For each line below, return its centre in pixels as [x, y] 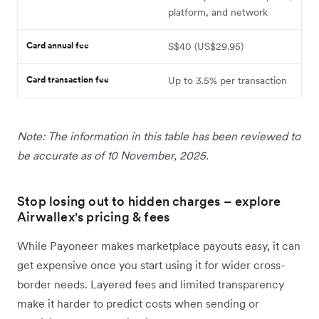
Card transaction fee [68, 79]
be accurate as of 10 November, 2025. [113, 155]
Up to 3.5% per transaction [228, 80]
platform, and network [218, 12]
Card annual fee [58, 45]
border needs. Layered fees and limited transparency [151, 284]
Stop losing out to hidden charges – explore [149, 201]
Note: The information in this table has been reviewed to [159, 136]
